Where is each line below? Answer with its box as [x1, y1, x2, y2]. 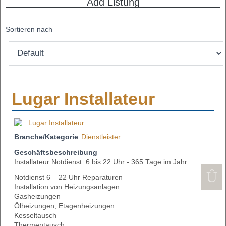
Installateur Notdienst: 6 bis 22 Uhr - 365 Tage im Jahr [14, 158, 187, 166]
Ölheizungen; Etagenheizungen [14, 202, 115, 210]
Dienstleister [81, 133, 121, 141]
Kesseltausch [14, 211, 56, 219]
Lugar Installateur [12, 89, 155, 109]
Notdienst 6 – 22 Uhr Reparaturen [14, 173, 123, 181]
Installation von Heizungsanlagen [14, 183, 120, 191]
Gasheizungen [14, 192, 61, 200]
